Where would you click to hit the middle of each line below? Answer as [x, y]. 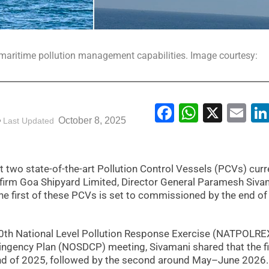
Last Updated [29, 120]
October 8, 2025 [91, 120]
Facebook [216, 113]
